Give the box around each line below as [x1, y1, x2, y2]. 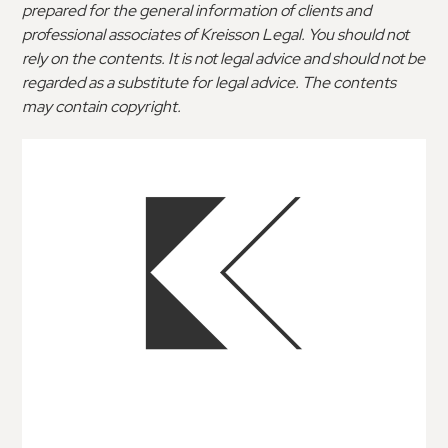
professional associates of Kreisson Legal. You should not [22, 24, 410, 45]
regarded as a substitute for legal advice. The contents [22, 72, 397, 93]
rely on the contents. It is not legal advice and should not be [22, 48, 426, 69]
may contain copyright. [22, 96, 182, 117]
